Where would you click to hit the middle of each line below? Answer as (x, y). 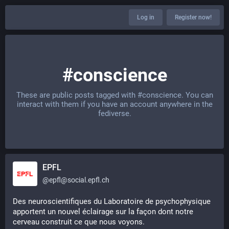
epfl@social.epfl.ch (79, 180)
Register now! (193, 17)
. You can (197, 95)
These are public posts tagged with (77, 95)
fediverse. (114, 113)
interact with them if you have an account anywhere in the (114, 104)
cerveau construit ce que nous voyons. (79, 222)
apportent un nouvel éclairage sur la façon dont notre (103, 212)
